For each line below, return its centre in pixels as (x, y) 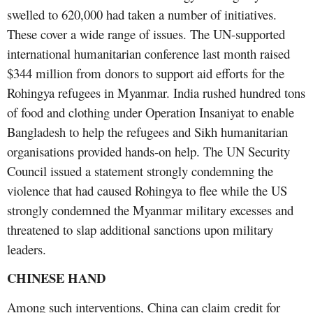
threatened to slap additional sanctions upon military (140, 230)
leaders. (27, 249)
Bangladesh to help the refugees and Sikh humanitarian (147, 132)
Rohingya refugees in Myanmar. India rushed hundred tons (156, 93)
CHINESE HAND (56, 278)
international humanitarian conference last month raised (148, 54)
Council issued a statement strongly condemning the (140, 171)
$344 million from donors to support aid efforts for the (146, 73)
